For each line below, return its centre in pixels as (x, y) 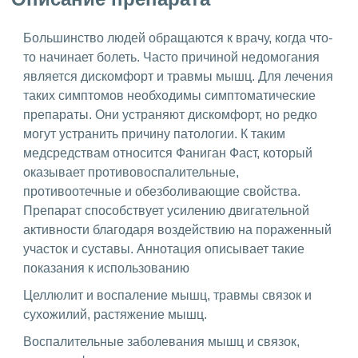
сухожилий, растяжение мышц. (115, 314)
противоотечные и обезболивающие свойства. (162, 191)
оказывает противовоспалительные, (131, 172)
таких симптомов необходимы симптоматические (169, 95)
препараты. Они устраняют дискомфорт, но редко (170, 114)
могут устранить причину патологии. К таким (154, 133)
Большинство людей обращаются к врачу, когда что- (178, 38)
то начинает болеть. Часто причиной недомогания (171, 57)
